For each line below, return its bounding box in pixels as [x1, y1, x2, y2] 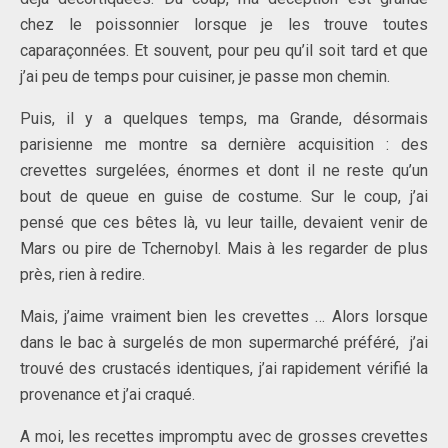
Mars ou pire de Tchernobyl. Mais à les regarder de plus [20, 239, 428, 258]
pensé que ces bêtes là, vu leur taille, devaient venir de [20, 213, 428, 232]
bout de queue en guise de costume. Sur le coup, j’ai [20, 187, 428, 206]
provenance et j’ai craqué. [20, 385, 195, 404]
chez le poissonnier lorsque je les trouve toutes [20, 15, 428, 34]
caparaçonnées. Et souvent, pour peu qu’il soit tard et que [20, 41, 428, 60]
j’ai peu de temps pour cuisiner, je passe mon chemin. [20, 67, 390, 86]
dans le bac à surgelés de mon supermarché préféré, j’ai [20, 333, 428, 352]
